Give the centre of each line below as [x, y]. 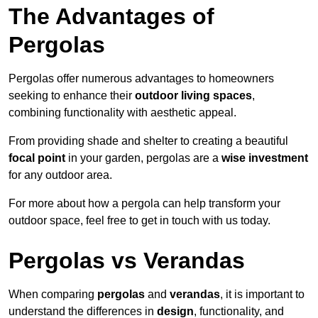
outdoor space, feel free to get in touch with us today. [139, 221]
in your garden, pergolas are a [143, 158]
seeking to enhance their [72, 96]
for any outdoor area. [60, 175]
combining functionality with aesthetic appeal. [122, 113]
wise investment [265, 158]
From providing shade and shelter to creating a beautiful [148, 141]
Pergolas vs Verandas [127, 261]
